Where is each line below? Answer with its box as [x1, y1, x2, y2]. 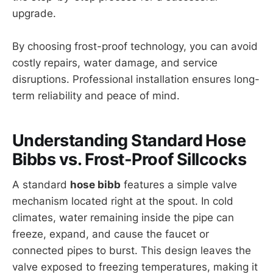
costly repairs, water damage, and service [12, 57, 218, 69]
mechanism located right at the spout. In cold [12, 195, 233, 208]
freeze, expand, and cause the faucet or [12, 228, 209, 241]
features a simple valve [121, 179, 237, 191]
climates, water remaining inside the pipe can [12, 211, 234, 224]
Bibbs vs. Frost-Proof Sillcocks [12, 149, 247, 169]
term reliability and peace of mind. [12, 90, 180, 102]
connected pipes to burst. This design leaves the [12, 244, 251, 257]
